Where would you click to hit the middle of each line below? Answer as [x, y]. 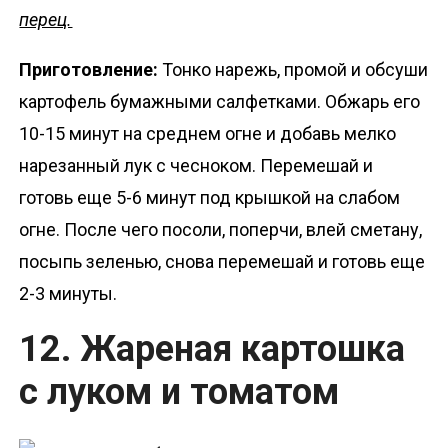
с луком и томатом [179, 391]
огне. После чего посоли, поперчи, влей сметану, [221, 229]
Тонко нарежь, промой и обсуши [295, 69]
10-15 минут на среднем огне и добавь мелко [208, 133]
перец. [46, 19]
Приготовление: [91, 69]
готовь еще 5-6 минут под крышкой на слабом [210, 197]
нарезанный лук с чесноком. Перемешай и [196, 165]
